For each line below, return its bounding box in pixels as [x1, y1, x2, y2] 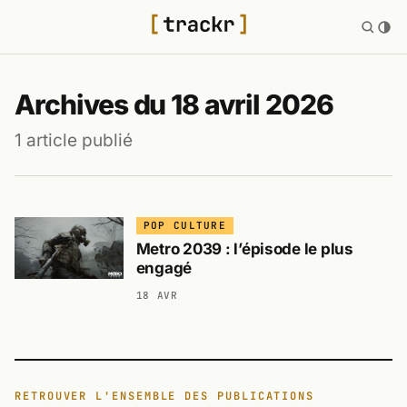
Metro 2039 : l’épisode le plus [135, 239, 353, 258]
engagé [135, 258, 193, 277]
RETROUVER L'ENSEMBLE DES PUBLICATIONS [15, 389, 315, 404]
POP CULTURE [143, 219, 227, 233]
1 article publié [15, 129, 133, 151]
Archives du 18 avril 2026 [15, 88, 333, 122]
